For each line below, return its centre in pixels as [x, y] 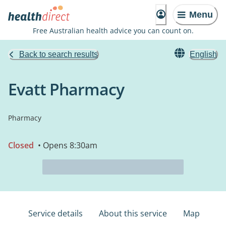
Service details [55, 213]
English [203, 54]
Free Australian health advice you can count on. [113, 31]
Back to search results [59, 54]
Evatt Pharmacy [66, 89]
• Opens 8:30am [67, 145]
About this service [133, 213]
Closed [21, 145]
